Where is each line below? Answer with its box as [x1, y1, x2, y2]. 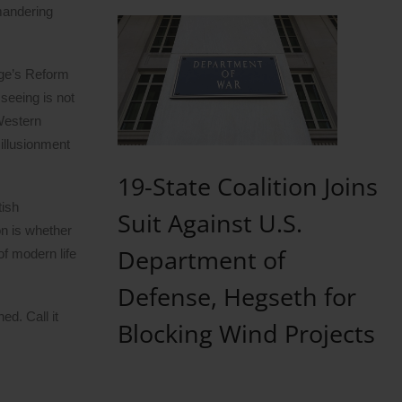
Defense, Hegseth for [117, 279, 356, 313]
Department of [117, 242, 285, 276]
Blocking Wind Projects [117, 316, 375, 350]
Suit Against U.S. [117, 205, 302, 240]
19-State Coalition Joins [117, 169, 378, 203]
